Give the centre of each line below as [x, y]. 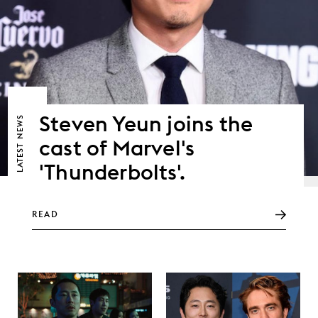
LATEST [20, 156]
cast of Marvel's [117, 147]
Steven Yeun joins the [146, 123]
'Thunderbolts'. [112, 171]
